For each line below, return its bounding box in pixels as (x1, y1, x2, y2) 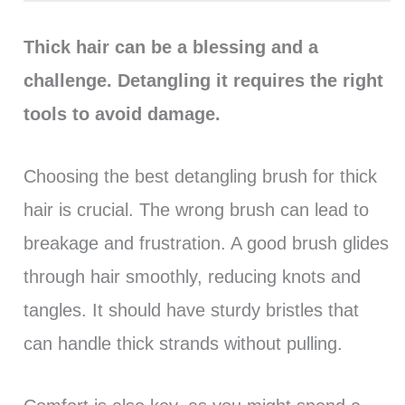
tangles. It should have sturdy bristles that (23, 299, 359, 320)
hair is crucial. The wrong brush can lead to (23, 199, 369, 220)
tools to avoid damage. (23, 103, 221, 124)
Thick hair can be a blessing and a (23, 36, 318, 57)
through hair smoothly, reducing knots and (23, 266, 361, 287)
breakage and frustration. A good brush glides (23, 232, 389, 253)
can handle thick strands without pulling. (23, 333, 343, 353)
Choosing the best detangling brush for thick (23, 165, 377, 186)
